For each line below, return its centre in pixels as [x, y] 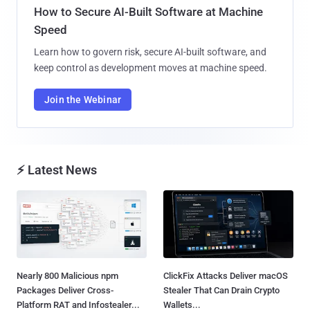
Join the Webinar [83, 99]
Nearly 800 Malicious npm [67, 276]
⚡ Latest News [57, 170]
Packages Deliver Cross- [65, 291]
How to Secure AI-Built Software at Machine [148, 11]
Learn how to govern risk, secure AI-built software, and [150, 52]
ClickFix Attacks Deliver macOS [226, 276]
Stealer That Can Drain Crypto [221, 291]
